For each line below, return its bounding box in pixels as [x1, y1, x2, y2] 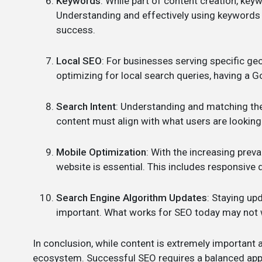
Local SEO [56, 54, 102, 67]
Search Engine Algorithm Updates [56, 191, 207, 204]
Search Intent [56, 100, 116, 112]
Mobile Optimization [56, 146, 146, 158]
